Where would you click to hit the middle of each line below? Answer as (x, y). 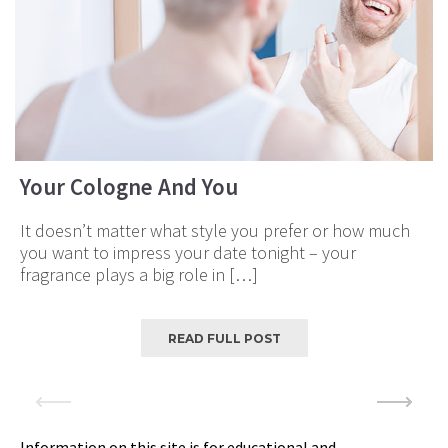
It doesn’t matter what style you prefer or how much (215, 231)
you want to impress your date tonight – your (188, 253)
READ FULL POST (224, 339)
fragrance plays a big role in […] (139, 275)
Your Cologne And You (129, 187)
